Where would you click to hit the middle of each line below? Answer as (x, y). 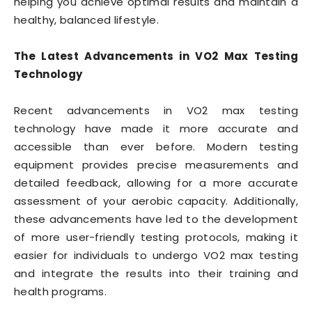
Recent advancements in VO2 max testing (156, 111)
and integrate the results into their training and (156, 274)
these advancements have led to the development (156, 219)
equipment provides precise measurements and (156, 165)
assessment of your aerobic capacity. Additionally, (156, 201)
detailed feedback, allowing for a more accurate (156, 183)
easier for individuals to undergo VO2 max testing (156, 256)
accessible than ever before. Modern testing (156, 147)
